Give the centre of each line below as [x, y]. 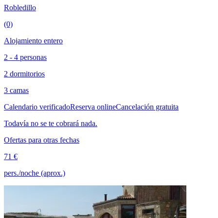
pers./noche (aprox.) [35, 173]
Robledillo [20, 8]
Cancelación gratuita [147, 107]
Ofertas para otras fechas [42, 140]
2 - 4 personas [25, 57]
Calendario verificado [37, 107]
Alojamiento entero [33, 41]
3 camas [16, 91]
